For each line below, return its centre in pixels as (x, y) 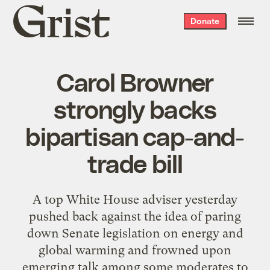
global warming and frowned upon (135, 250)
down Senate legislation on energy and (135, 233)
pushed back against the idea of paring (135, 216)
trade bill (135, 162)
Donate (205, 21)
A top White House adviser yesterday (135, 199)
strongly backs (135, 108)
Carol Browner (135, 81)
